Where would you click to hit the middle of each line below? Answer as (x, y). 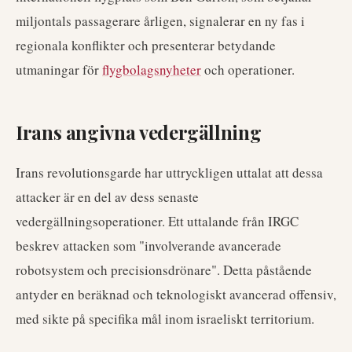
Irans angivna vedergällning (139, 132)
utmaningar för (59, 70)
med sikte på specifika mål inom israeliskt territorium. (165, 319)
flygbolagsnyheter (152, 70)
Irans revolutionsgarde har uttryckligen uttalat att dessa (169, 172)
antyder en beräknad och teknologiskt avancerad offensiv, (176, 294)
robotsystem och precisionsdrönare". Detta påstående (164, 270)
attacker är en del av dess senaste (107, 197)
